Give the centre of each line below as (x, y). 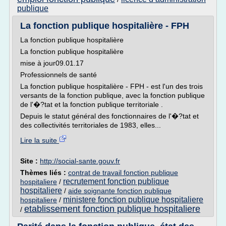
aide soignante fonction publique (120, 191)
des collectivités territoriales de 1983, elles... (91, 125)
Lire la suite (40, 140)
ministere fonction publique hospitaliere (133, 200)
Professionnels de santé (59, 75)
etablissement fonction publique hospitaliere (112, 209)
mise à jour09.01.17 (52, 63)
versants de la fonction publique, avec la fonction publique (112, 95)
